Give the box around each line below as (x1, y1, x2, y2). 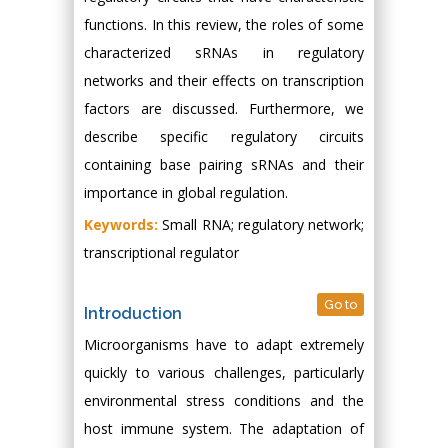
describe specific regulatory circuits (84, 127, 364, 146)
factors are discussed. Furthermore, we (84, 99, 364, 118)
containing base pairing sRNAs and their (84, 155, 364, 174)
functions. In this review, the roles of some (84, 15, 364, 34)
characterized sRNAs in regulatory (84, 43, 364, 62)
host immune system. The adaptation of (84, 419, 364, 438)
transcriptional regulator (84, 243, 239, 262)
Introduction (84, 304, 182, 323)
